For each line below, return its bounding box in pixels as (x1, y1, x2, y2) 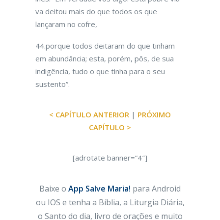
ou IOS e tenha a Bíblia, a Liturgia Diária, (35, 197, 185, 208)
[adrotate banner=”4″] (73, 153, 147, 163)
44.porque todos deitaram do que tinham (35, 41, 175, 51)
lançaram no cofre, (35, 19, 97, 29)
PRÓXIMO (137, 110, 171, 119)
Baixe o (39, 183, 68, 194)
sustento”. (35, 79, 70, 89)
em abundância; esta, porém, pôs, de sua (35, 54, 174, 63)
